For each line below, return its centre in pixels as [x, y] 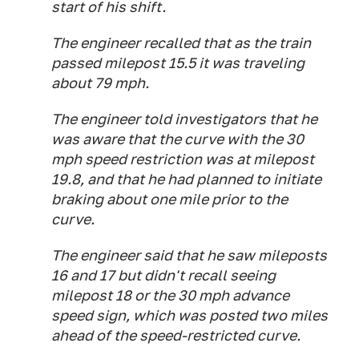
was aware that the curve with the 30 [177, 139]
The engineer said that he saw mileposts [189, 255]
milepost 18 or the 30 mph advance [170, 295]
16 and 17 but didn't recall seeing [163, 275]
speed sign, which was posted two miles [190, 315]
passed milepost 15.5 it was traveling [178, 63]
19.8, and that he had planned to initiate [186, 179]
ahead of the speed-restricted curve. [176, 335]
